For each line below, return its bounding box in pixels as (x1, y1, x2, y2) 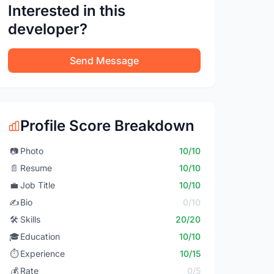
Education (20, 231, 61, 242)
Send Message (70, 54, 139, 67)
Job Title (20, 180, 56, 190)
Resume (20, 163, 53, 173)
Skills (20, 214, 41, 224)
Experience (20, 248, 65, 259)
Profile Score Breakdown (20, 117, 195, 135)
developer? (8, 20, 88, 38)
